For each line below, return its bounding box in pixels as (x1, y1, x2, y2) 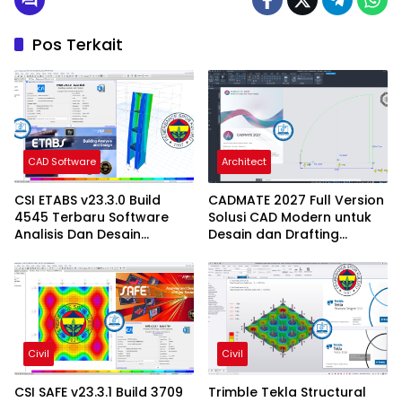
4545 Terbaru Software (14, 207, 169, 226)
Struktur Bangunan (14, 241, 137, 260)
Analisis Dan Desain (14, 224, 141, 243)
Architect (222, 153, 267, 169)
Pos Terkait (32, 33, 123, 57)
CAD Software (28, 153, 96, 169)
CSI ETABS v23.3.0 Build (14, 190, 161, 209)
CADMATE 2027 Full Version (208, 190, 384, 209)
